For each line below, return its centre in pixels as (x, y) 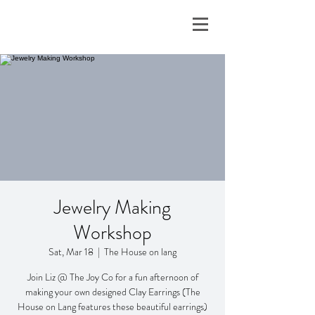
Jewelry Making (112, 207)
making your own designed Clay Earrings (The (112, 292)
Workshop (112, 233)
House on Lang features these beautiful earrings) (112, 307)
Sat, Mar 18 (71, 252)
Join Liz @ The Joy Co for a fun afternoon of (112, 277)
